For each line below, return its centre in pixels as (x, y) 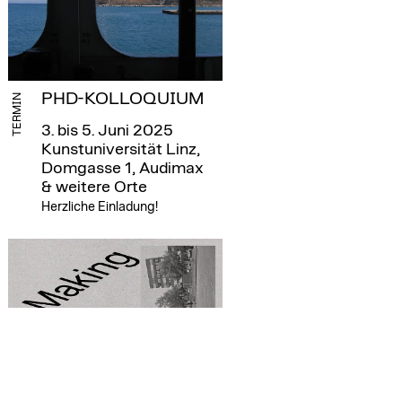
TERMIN (17, 114)
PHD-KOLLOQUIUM (122, 98)
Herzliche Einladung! (99, 206)
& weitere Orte (94, 187)
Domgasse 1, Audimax (122, 168)
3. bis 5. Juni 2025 (107, 131)
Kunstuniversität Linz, (120, 149)
